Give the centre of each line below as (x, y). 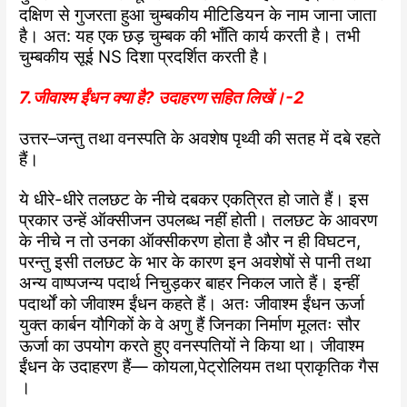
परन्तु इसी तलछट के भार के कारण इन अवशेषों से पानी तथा (195, 263)
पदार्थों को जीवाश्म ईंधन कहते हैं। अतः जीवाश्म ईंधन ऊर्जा (192, 304)
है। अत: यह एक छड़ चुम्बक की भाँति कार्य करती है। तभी (190, 35)
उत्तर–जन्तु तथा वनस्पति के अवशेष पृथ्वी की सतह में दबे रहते (200, 138)
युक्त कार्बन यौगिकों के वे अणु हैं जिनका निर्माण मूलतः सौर (190, 325)
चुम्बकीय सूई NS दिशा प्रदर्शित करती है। (145, 56)
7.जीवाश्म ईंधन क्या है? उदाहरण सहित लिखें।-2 (162, 97)
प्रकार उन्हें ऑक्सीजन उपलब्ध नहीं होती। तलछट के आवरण (199, 221)
